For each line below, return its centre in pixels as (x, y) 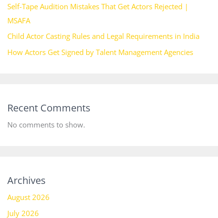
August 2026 (28, 197)
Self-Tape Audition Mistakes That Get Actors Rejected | (98, 6)
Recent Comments (49, 108)
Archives (26, 181)
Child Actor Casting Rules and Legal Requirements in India (103, 36)
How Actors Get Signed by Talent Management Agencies (100, 52)
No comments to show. (46, 125)
